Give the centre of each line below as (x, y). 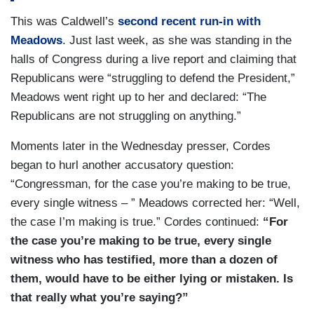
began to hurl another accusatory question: (122, 165)
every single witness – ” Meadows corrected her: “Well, (155, 203)
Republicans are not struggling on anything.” (128, 116)
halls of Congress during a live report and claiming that (153, 60)
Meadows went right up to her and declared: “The (138, 97)
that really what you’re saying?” (100, 298)
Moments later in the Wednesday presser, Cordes (141, 146)
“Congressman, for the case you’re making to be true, (151, 184)
